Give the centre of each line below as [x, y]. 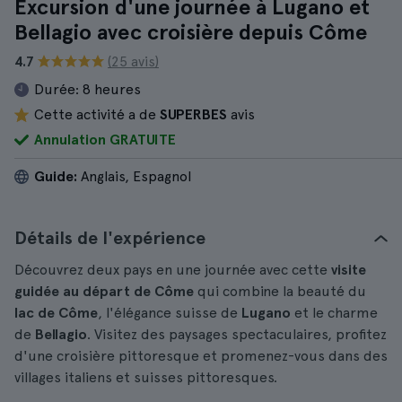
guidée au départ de [83, 291]
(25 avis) [133, 61]
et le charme [334, 313]
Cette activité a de [97, 114]
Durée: [57, 89]
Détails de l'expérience [110, 238]
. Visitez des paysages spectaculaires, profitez [237, 334]
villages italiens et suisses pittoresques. [146, 377]
